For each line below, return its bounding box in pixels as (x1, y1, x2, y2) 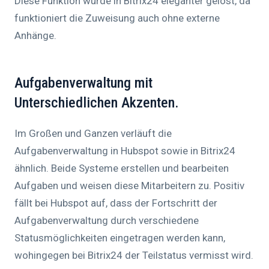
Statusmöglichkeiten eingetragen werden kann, (14, 232, 225, 244)
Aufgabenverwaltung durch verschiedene (14, 214, 199, 227)
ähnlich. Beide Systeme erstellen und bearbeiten (14, 162, 229, 175)
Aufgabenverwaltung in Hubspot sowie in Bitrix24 (14, 145, 235, 157)
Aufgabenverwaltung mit (14, 74, 153, 92)
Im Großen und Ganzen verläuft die (14, 127, 172, 140)
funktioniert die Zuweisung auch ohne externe (14, 12, 220, 25)
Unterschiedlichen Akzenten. (14, 94, 179, 112)
